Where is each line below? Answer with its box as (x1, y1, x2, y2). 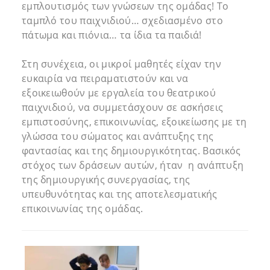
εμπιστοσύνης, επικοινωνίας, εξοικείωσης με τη (21, 115, 247, 129)
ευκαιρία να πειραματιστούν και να (21, 72, 189, 86)
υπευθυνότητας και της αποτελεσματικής (21, 187, 218, 201)
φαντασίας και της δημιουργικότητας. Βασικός (21, 144, 241, 158)
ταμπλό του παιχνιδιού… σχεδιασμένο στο (21, 14, 224, 28)
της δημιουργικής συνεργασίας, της (21, 173, 190, 187)
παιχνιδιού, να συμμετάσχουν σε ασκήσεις (21, 101, 224, 115)
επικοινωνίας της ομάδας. (21, 202, 143, 216)
